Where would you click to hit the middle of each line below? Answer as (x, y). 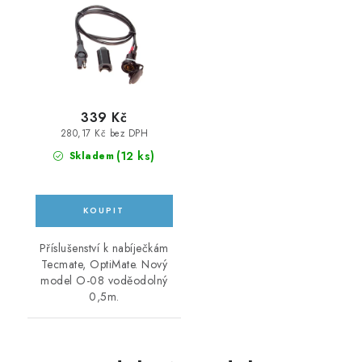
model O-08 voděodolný (104, 281)
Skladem (90, 156)
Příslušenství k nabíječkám (104, 248)
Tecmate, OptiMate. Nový (104, 265)
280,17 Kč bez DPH (104, 134)
